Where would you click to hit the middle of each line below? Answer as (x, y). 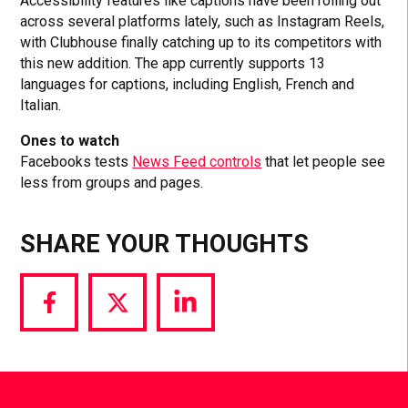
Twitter (138, 353)
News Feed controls (197, 161)
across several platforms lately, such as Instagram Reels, (203, 21)
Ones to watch (70, 140)
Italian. (41, 105)
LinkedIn (212, 353)
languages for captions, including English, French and (188, 84)
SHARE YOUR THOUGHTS (165, 245)
